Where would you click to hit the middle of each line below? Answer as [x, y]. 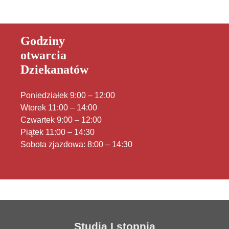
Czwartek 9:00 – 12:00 [61, 120]
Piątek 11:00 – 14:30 [58, 132]
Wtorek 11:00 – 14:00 [59, 107]
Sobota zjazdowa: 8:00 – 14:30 [76, 144]
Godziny [43, 41]
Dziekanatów [54, 69]
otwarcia [43, 55]
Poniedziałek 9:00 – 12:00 [68, 95]
